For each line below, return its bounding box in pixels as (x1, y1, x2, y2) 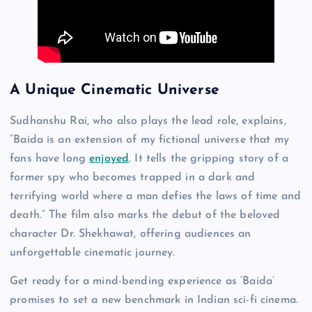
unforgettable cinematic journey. (10, 247, 175, 258)
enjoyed (89, 153, 130, 164)
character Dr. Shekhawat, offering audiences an (10, 228, 251, 240)
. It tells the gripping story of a (129, 153, 288, 164)
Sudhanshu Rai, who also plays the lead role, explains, (10, 115, 286, 127)
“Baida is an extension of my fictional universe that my (10, 134, 289, 146)
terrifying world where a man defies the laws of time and (10, 190, 301, 202)
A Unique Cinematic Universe (10, 83, 219, 98)
